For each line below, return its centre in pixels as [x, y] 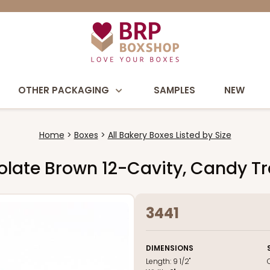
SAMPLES [174, 90]
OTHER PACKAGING [64, 90]
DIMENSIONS [170, 248]
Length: [159, 261]
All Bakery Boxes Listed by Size [169, 135]
